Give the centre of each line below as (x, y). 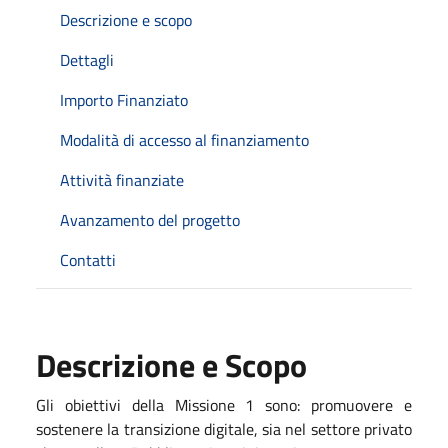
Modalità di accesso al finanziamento (184, 139)
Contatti (88, 259)
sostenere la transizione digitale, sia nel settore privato (224, 428)
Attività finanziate (122, 179)
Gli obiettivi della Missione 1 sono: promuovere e (224, 404)
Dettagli (87, 59)
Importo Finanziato (124, 99)
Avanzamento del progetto (150, 219)
